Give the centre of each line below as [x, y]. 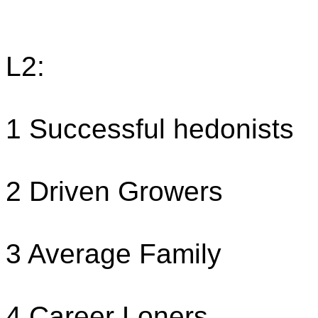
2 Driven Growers [114, 191]
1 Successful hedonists [150, 129]
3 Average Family [114, 254]
